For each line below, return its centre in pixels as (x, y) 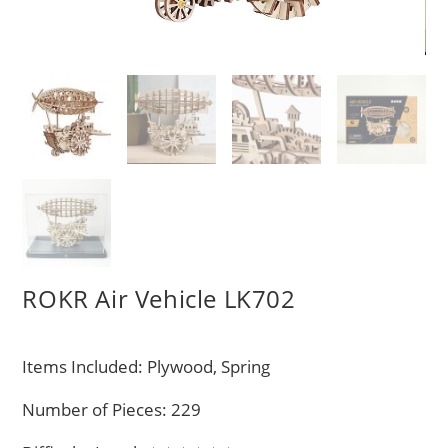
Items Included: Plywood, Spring (146, 367)
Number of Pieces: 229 (112, 410)
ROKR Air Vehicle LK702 (159, 299)
